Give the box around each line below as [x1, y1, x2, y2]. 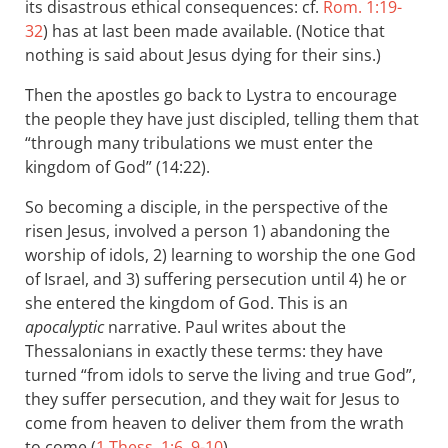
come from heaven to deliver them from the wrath [25, 412, 404, 434]
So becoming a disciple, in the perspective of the [25, 196, 388, 218]
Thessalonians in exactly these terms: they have [25, 340, 383, 362]
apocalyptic [25, 316, 104, 338]
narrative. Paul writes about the [104, 316, 346, 338]
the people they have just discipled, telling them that [25, 108, 419, 130]
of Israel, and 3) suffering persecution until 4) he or [25, 268, 407, 290]
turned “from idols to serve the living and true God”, [25, 364, 416, 386]
